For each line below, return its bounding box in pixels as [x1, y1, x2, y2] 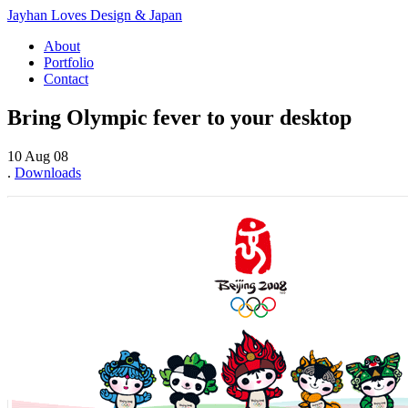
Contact [44, 71, 88, 87]
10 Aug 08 [7, 148, 68, 164]
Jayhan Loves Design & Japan [7, 7, 182, 23]
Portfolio [44, 55, 94, 70]
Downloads [15, 164, 81, 180]
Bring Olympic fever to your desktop [7, 105, 352, 129]
